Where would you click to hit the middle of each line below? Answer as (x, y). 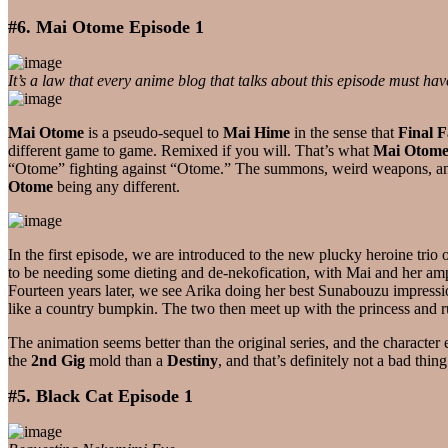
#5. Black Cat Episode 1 (100, 395)
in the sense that (344, 132)
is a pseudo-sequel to (153, 132)
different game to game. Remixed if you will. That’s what (190, 150)
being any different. (116, 186)
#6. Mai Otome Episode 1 (106, 26)
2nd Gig (58, 360)
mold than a (126, 360)
